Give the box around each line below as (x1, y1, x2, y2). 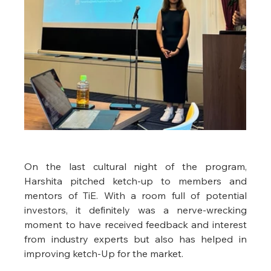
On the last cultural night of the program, (24, 160, 247, 173)
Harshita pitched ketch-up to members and (24, 175, 247, 188)
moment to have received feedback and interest (24, 218, 247, 231)
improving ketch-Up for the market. (24, 247, 186, 260)
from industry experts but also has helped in (24, 233, 247, 246)
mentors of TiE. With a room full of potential (24, 189, 247, 202)
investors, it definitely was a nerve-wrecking (24, 204, 247, 217)
